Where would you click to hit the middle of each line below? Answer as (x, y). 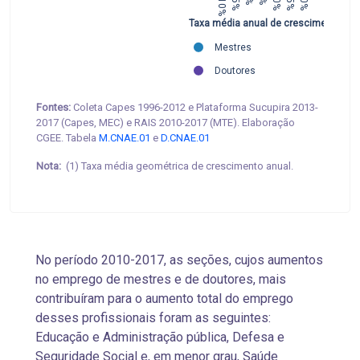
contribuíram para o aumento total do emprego (164, 299)
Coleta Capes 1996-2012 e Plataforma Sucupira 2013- (194, 108)
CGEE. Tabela (67, 138)
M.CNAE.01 (125, 138)
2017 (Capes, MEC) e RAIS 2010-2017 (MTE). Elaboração (166, 123)
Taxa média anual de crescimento (265, 24)
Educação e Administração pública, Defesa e (160, 337)
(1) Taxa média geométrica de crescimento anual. (178, 166)
